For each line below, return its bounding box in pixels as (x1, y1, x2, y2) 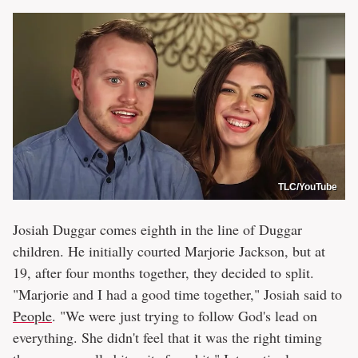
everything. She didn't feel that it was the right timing (13, 327, 322, 347)
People (13, 305, 52, 325)
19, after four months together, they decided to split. (13, 262, 314, 282)
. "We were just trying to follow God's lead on (52, 305, 317, 325)
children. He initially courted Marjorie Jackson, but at (13, 241, 325, 261)
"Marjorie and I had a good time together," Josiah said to (13, 284, 342, 304)
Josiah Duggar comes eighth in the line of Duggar (13, 219, 302, 239)
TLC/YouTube (278, 181, 337, 193)
